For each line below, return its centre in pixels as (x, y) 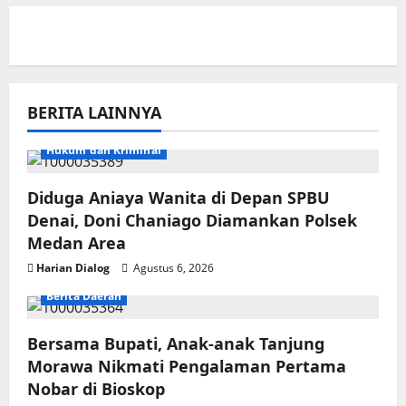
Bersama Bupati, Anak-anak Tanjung (176, 344)
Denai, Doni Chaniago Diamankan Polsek (192, 220)
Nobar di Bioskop (96, 389)
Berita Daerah (84, 296)
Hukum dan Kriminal (104, 150)
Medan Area (77, 242)
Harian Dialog (73, 267)
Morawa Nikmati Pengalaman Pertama (187, 367)
